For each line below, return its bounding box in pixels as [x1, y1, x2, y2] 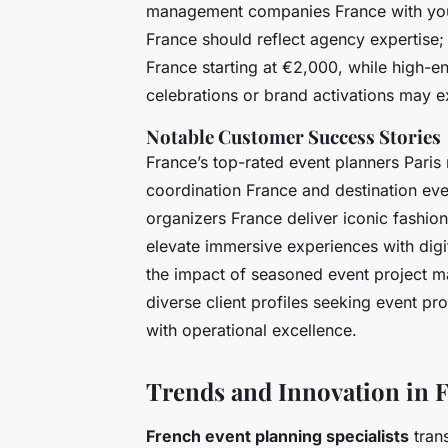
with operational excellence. [146, 319, 357, 340]
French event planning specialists [146, 425, 409, 446]
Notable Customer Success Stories [146, 123, 441, 149]
